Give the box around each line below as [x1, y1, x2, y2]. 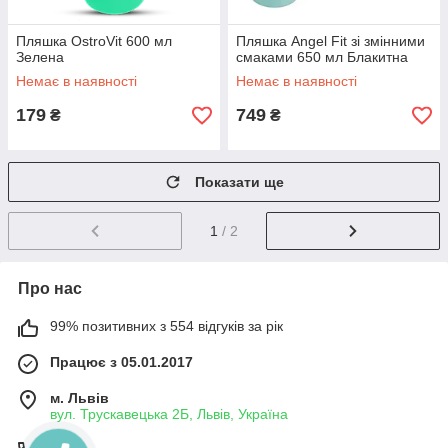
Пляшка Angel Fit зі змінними [236, 33, 425, 49]
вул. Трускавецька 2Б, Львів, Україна [50, 405, 288, 422]
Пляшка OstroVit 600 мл [16, 33, 172, 49]
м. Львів [50, 389, 109, 406]
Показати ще [195, 174, 284, 190]
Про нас [18, 279, 82, 297]
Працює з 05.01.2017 [50, 353, 193, 370]
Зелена [16, 49, 64, 65]
